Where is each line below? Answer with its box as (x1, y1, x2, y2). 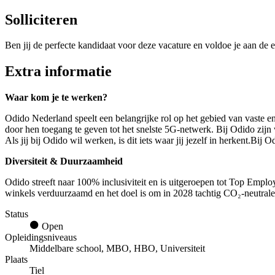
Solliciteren (5, 11, 77, 28)
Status (5, 209, 28, 220)
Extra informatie (5, 63, 112, 80)
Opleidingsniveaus (5, 232, 77, 243)
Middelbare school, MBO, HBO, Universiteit (29, 243, 205, 254)
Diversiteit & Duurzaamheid (5, 156, 123, 167)
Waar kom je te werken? (5, 92, 107, 103)
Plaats (5, 254, 28, 265)
